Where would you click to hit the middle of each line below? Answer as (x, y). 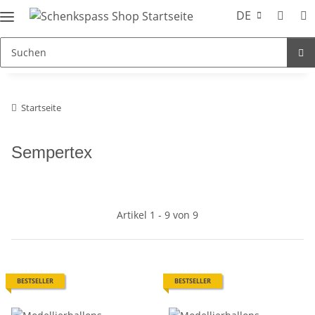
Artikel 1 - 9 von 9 (157, 214)
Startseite (41, 107)
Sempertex (52, 152)
